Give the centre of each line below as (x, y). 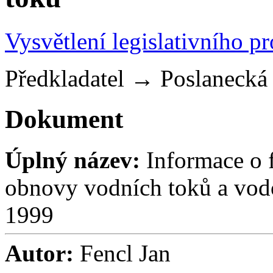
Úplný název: (73, 160)
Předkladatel (65, 78)
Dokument (64, 119)
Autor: (39, 253)
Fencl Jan (122, 253)
